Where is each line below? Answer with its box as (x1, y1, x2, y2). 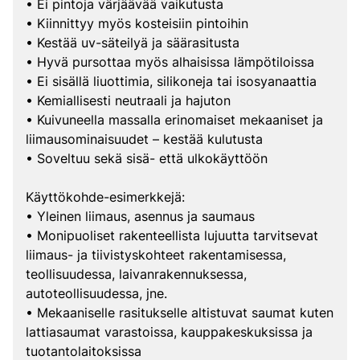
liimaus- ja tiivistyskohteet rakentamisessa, (26, 247, 286, 263)
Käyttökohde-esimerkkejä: (26, 189, 185, 205)
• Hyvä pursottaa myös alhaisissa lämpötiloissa (26, 54, 314, 70)
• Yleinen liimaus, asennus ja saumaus (26, 208, 255, 224)
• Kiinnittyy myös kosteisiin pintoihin (26, 15, 248, 31)
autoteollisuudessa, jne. (26, 285, 167, 301)
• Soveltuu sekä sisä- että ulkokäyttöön (26, 150, 268, 166)
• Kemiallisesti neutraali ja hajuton (26, 92, 231, 108)
